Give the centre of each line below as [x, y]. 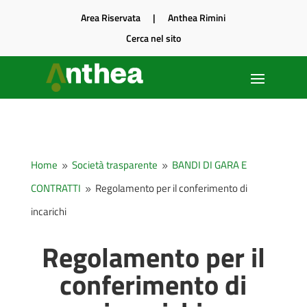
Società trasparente [114, 165]
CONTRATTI [56, 188]
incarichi [48, 212]
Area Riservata [111, 17]
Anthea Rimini [197, 17]
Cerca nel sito [153, 38]
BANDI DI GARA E [209, 165]
